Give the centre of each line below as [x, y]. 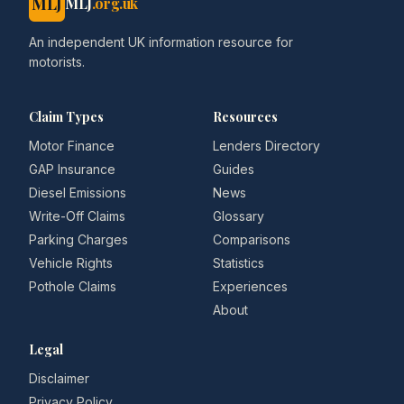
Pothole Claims [73, 286]
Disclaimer [59, 378]
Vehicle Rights [71, 263]
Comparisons [252, 239]
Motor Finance [72, 146]
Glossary [239, 216]
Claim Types [66, 117]
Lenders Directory [266, 146]
